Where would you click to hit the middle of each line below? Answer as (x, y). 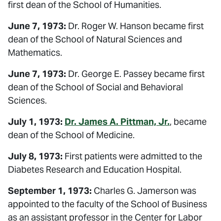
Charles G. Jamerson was (144, 191)
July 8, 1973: (35, 156)
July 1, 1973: (35, 122)
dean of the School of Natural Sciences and (95, 39)
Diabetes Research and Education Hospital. (95, 169)
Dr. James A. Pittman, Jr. (117, 122)
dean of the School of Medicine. (71, 135)
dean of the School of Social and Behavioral (95, 87)
